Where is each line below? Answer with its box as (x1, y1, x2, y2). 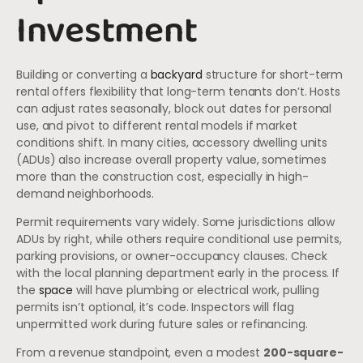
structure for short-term (202, 66, 344, 83)
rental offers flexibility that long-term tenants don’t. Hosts (16, 83, 340, 100)
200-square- (263, 344, 344, 361)
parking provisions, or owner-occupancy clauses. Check (16, 247, 327, 264)
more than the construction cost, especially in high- (16, 168, 309, 185)
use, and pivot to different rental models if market (16, 117, 297, 134)
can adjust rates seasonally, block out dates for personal (16, 100, 332, 117)
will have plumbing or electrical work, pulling (73, 281, 319, 298)
